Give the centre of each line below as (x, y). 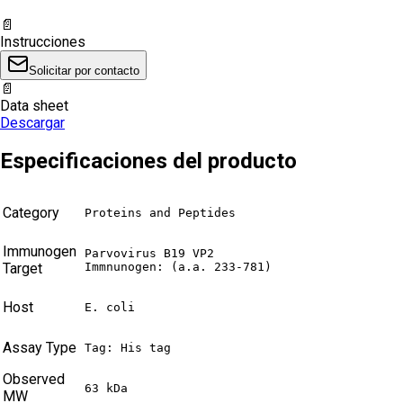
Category (31, 213)
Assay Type (40, 348)
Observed (34, 380)
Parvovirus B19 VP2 (149, 254)
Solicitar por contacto (84, 70)
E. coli (110, 308)
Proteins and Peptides (160, 213)
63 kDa (106, 389)
